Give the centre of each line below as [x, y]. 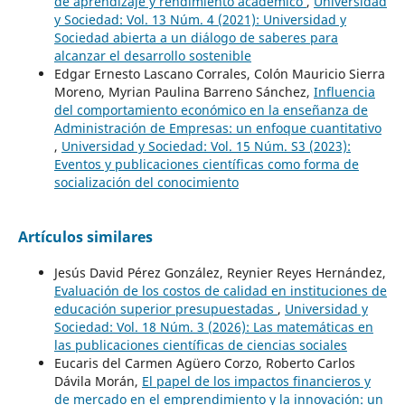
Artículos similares [85, 236]
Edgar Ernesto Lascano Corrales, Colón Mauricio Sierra [219, 73]
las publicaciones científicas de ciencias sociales [200, 344]
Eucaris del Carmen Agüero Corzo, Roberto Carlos [204, 363]
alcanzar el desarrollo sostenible [152, 55]
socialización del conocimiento [146, 182]
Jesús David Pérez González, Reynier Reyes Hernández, [220, 272]
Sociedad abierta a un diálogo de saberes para [196, 37]
